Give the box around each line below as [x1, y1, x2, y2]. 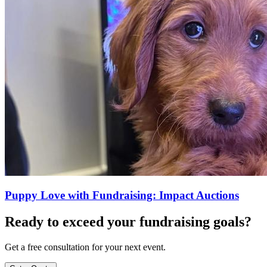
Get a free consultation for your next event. [5, 242, 166, 253]
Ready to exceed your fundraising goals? [5, 214, 252, 230]
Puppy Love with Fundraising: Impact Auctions [5, 189, 239, 202]
